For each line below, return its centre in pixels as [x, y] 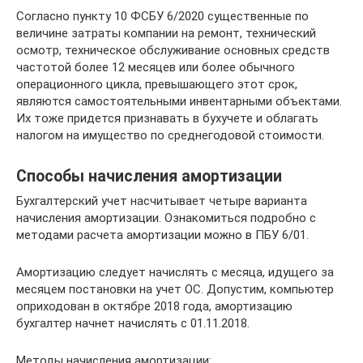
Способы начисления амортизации [149, 176]
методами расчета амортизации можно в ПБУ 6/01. [162, 235]
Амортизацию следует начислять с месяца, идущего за [175, 272]
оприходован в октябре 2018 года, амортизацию [154, 306]
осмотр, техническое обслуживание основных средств [173, 50]
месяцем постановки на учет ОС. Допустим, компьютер [175, 289]
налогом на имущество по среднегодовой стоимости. [170, 135]
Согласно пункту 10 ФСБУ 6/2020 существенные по [162, 16]
